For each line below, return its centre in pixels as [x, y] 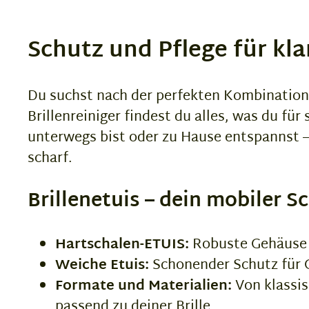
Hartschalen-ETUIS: [122, 245]
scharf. [50, 159]
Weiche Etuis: [102, 266]
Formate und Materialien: [143, 287]
